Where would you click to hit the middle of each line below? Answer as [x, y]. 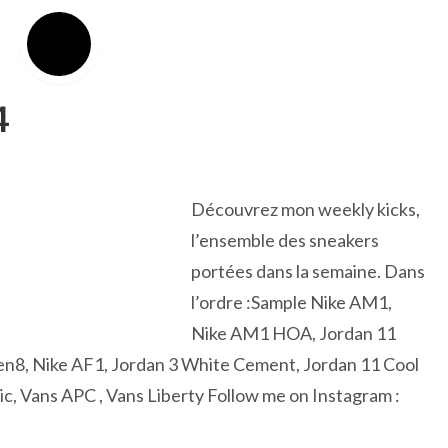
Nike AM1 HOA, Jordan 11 [293, 333]
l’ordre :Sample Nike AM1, [291, 302]
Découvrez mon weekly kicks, [305, 209]
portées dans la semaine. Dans [308, 271]
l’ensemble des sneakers [285, 240]
